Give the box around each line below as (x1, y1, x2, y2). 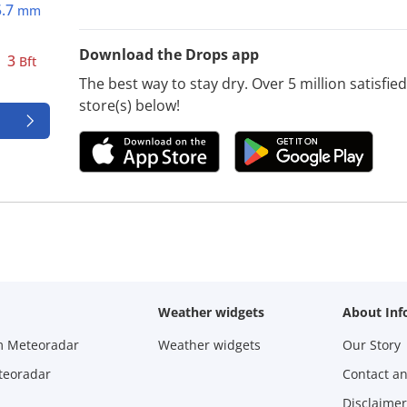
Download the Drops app (79, 44, 260, 65)
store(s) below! (79, 94, 181, 115)
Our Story (342, 335, 402, 353)
